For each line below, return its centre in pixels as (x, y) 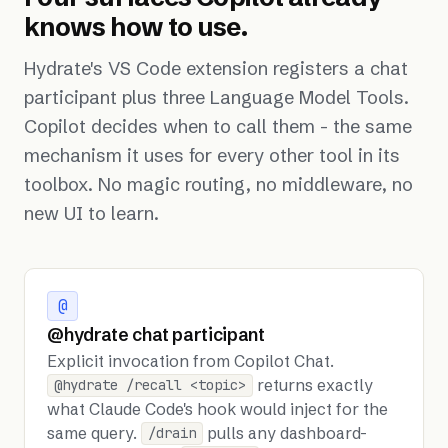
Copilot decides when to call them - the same (218, 126)
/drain (172, 433)
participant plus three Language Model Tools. (216, 97)
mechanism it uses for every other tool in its (212, 155)
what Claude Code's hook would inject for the (218, 408)
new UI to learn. (91, 213)
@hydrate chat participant (156, 334)
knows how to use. (136, 26)
